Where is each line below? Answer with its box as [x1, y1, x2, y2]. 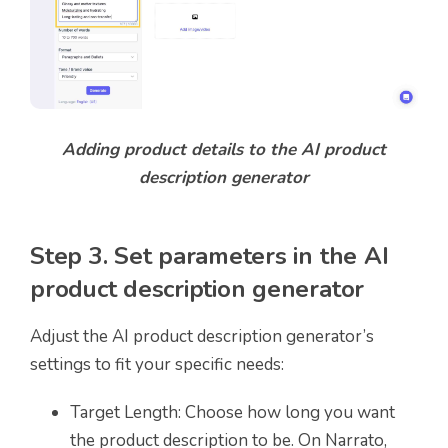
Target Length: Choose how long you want [70, 400, 395, 424]
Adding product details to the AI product [62, 137, 386, 161]
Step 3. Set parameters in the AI [30, 239, 389, 272]
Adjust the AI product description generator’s [30, 324, 374, 348]
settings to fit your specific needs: [30, 352, 284, 376]
